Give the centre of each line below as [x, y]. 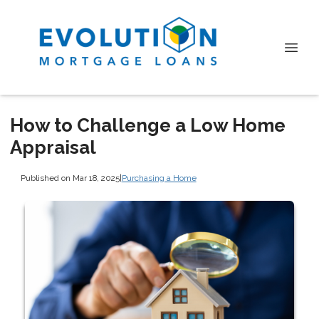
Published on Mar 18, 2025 [70, 178]
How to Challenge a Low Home [148, 125]
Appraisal [53, 147]
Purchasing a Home [159, 178]
